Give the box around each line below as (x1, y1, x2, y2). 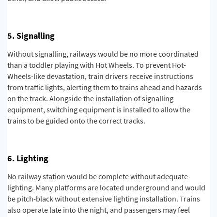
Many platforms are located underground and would (34, 182, 205, 192)
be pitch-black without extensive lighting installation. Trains (7, 193, 200, 203)
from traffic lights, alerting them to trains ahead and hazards (7, 82, 202, 92)
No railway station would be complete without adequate (7, 171, 188, 181)
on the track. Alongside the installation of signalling (7, 93, 173, 103)
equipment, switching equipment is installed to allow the (7, 104, 190, 114)
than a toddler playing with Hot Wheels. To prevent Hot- (7, 60, 186, 70)
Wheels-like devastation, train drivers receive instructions (7, 71, 193, 81)
